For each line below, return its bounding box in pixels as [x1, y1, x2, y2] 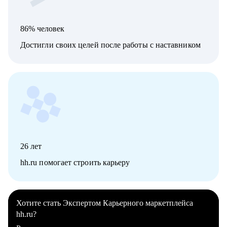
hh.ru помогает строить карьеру [20, 158, 130, 167]
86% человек [20, 24, 64, 33]
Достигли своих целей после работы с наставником [20, 41, 201, 50]
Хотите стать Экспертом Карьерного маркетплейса [16, 199, 193, 208]
